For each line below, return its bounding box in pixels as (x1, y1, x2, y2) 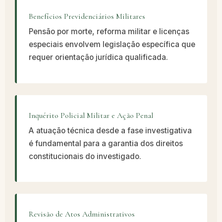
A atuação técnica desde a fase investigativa (29, 125, 192, 135)
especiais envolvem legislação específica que (29, 40, 195, 50)
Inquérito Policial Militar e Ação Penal (29, 110, 153, 120)
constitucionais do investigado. (29, 151, 141, 161)
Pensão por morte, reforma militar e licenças (29, 27, 189, 37)
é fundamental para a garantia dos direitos (29, 138, 183, 148)
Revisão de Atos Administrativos (29, 209, 135, 219)
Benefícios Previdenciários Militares (29, 11, 145, 22)
